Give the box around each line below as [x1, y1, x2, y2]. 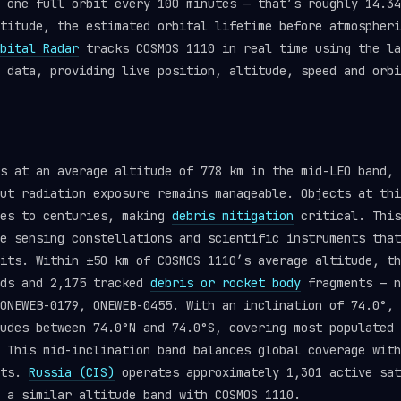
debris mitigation [172, 208, 294, 224]
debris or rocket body [150, 275, 301, 291]
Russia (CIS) [29, 364, 115, 380]
